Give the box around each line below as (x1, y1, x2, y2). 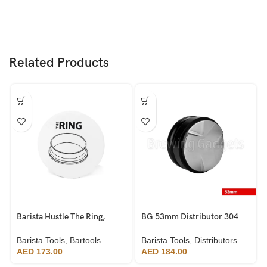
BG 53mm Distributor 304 (141, 212, 238, 222)
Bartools (70, 235, 101, 245)
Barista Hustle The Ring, (17, 212, 105, 222)
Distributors (194, 235, 237, 245)
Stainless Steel (141, 223, 194, 234)
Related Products (9, 55, 109, 72)
